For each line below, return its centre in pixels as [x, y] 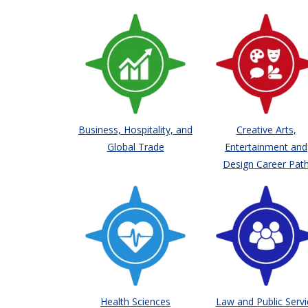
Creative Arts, [266, 129]
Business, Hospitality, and [135, 129]
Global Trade [135, 146]
